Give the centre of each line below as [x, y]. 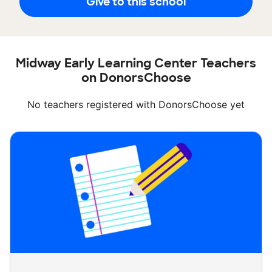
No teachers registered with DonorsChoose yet [136, 105]
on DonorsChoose [136, 78]
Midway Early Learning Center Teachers [136, 63]
